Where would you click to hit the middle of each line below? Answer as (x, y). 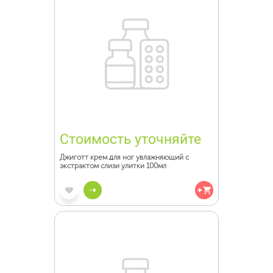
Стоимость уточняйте (130, 139)
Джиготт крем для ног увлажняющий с (124, 157)
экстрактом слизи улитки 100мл (113, 166)
